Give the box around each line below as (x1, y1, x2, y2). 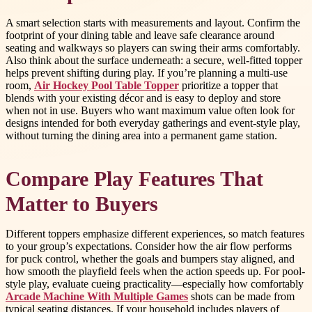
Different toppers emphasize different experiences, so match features (6, 228, 304, 240)
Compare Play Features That (6, 168, 263, 191)
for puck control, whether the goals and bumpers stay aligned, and (6, 253, 295, 265)
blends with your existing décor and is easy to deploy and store (6, 91, 281, 104)
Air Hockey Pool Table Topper (34, 79, 179, 91)
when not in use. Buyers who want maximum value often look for (6, 104, 295, 116)
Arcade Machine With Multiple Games (6, 290, 188, 303)
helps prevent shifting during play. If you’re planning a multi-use (6, 66, 288, 79)
